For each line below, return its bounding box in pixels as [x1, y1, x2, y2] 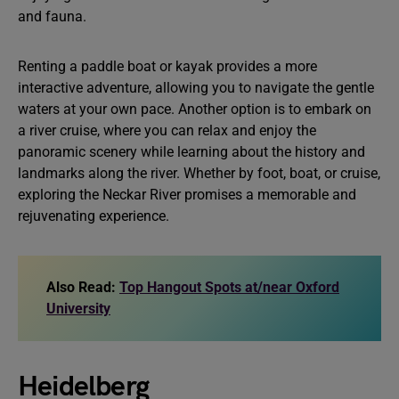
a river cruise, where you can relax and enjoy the [18, 122, 316, 139]
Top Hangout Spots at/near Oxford [119, 279, 339, 296]
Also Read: [46, 279, 119, 296]
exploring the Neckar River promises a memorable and [18, 186, 356, 203]
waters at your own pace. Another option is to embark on [18, 101, 371, 118]
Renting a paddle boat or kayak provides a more [18, 58, 317, 75]
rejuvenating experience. [18, 208, 169, 224]
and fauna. [18, 8, 90, 25]
